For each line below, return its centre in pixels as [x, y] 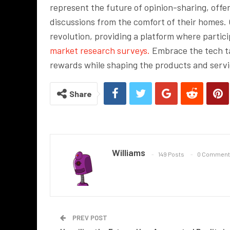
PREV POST [89, 218]
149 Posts [171, 154]
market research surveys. [100, 51]
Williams [129, 153]
